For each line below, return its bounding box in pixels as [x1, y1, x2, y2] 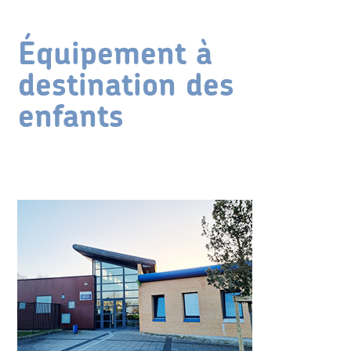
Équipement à [17, 39, 212, 71]
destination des [17, 71, 234, 102]
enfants [17, 102, 124, 133]
